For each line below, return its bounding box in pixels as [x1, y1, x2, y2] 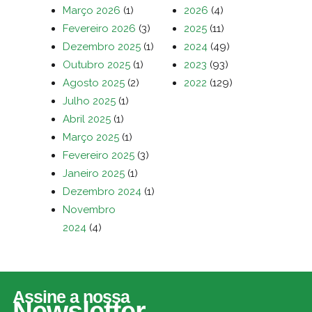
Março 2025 [63, 131, 119, 143]
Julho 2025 [63, 95, 116, 107]
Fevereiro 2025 [63, 149, 134, 162]
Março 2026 [63, 4, 120, 17]
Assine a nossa [13, 287, 130, 306]
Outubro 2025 [63, 58, 130, 71]
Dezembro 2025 [63, 40, 141, 53]
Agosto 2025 [63, 77, 125, 89]
